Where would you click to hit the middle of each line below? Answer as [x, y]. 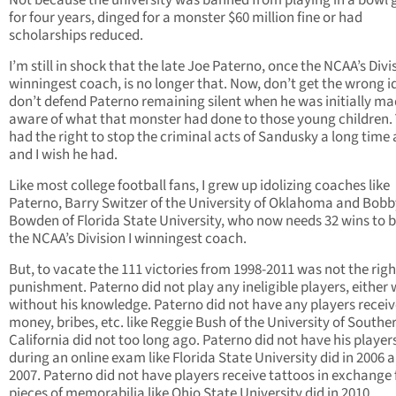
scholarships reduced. [76, 36]
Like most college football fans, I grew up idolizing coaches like [199, 186]
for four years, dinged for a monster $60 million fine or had [186, 18]
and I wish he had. [63, 155]
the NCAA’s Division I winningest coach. [128, 239]
